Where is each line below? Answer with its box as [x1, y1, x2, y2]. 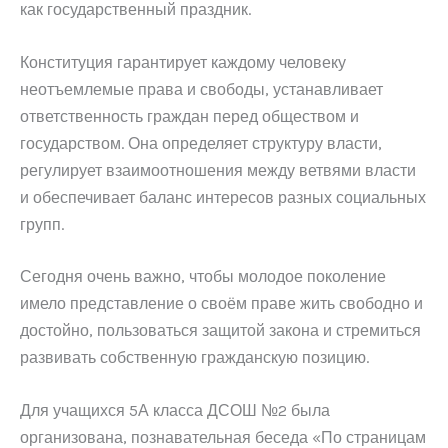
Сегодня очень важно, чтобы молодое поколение [20, 267, 386, 287]
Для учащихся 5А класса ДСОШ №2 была [20, 400, 330, 420]
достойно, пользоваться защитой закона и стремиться [20, 321, 421, 341]
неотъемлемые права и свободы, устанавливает [20, 79, 383, 99]
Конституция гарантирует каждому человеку [20, 52, 346, 72]
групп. [20, 214, 64, 234]
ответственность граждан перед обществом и [20, 106, 359, 126]
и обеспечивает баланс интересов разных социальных [20, 187, 426, 207]
